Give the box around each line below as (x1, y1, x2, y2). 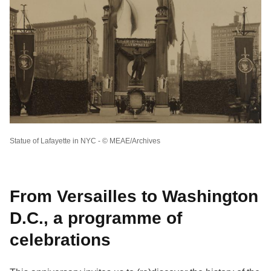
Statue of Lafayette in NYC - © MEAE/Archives (10, 136, 160, 145)
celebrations (10, 230, 111, 249)
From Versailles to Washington (10, 186, 258, 206)
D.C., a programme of (10, 208, 182, 227)
